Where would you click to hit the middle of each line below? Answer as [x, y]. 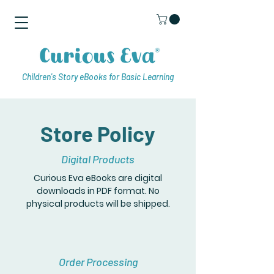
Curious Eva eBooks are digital [98, 178]
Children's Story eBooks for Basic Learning [98, 77]
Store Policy [98, 134]
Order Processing [98, 262]
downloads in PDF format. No [98, 191]
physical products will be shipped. [98, 204]
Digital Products [98, 159]
